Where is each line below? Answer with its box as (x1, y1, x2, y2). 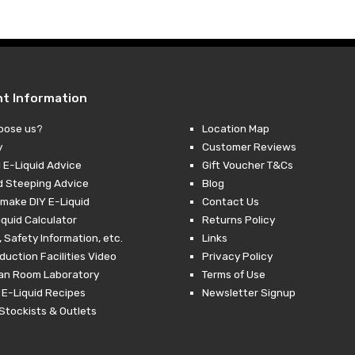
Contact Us (201, 194, 259, 208)
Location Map (201, 121, 269, 135)
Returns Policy (201, 212, 275, 226)
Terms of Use (201, 267, 265, 281)
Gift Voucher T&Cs (201, 158, 293, 171)
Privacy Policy (201, 249, 273, 262)
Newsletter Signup (201, 285, 296, 299)
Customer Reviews (201, 139, 296, 153)
